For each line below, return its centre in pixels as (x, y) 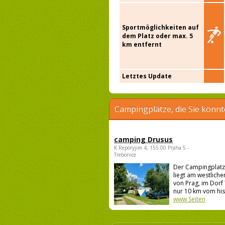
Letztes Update (147, 76)
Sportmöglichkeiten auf (160, 28)
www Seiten (189, 199)
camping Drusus (143, 140)
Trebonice (125, 155)
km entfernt (142, 45)
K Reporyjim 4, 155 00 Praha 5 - (151, 148)
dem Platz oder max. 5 (157, 36)
